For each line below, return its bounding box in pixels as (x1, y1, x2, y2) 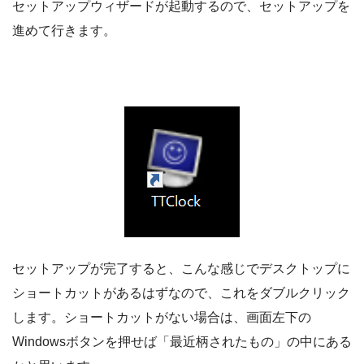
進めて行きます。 (12, 24, 116, 38)
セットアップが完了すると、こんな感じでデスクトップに (12, 262, 350, 276)
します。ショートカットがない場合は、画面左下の (12, 310, 311, 325)
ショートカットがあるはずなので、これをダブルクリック (12, 286, 350, 301)
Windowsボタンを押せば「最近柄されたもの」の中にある (12, 335, 352, 349)
